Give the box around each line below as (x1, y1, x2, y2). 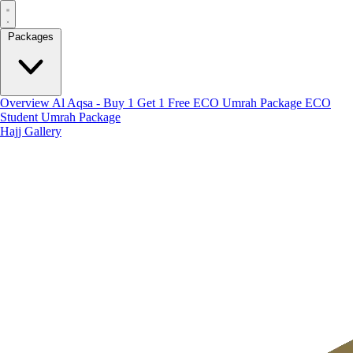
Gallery (24, 124, 61, 138)
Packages (8, 31, 54, 43)
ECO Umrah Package (193, 96, 305, 110)
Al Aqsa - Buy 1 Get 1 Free (52, 96, 193, 110)
